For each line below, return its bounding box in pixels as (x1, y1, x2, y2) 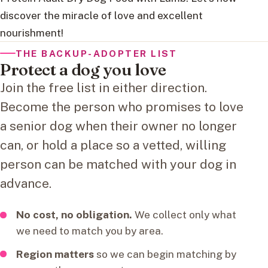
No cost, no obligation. (16, 208, 133, 221)
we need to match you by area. (16, 224, 164, 237)
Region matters (16, 247, 95, 260)
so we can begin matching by (94, 247, 237, 260)
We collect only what (132, 208, 237, 221)
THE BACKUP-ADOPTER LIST (15, 47, 178, 59)
